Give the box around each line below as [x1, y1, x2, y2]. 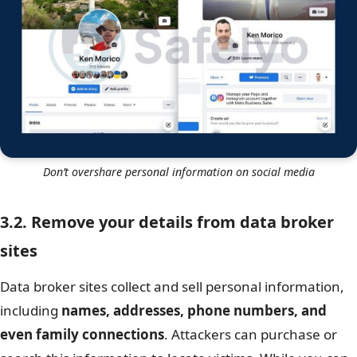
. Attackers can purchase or [164, 324, 337, 343]
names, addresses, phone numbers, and [61, 300, 327, 320]
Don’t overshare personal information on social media [42, 163, 315, 179]
